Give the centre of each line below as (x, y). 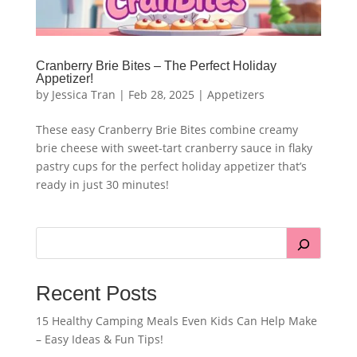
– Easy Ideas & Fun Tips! (99, 339)
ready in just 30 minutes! (102, 185)
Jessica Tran (83, 95)
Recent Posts (96, 294)
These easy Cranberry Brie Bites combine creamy (167, 130)
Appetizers (235, 95)
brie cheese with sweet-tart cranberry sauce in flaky (174, 148)
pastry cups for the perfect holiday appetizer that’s (171, 167)
